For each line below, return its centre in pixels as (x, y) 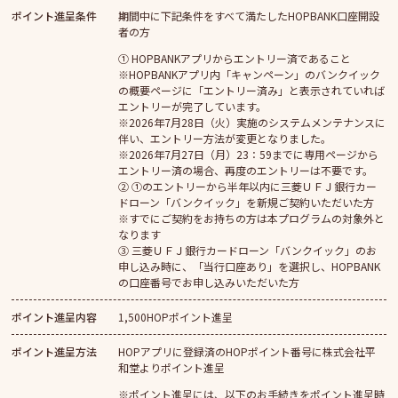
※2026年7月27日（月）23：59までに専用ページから (249, 155)
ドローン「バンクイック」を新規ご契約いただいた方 (247, 203)
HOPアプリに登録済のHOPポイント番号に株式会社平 (247, 352)
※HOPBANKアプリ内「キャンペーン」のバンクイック (250, 75)
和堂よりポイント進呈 (172, 368)
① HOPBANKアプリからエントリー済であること (235, 59)
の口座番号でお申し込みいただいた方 (209, 283)
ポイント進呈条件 (55, 16)
